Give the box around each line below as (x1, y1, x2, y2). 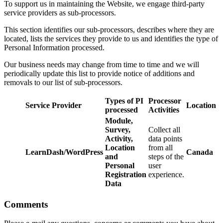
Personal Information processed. (4, 43, 105, 52)
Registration (105, 170, 146, 179)
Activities (148, 106, 179, 114)
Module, (105, 116, 133, 125)
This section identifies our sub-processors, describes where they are (4, 25, 214, 34)
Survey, (105, 125, 130, 134)
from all (148, 143, 173, 152)
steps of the (148, 152, 184, 161)
